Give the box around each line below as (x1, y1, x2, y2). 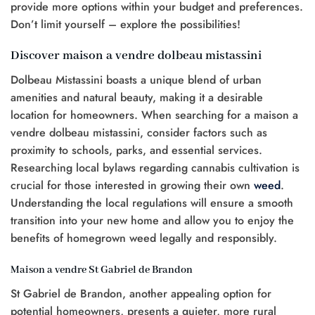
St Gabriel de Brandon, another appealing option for (11, 285, 271, 302)
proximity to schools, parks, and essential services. (11, 142, 262, 159)
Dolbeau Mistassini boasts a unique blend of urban (11, 72, 262, 89)
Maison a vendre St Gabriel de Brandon (11, 263, 193, 276)
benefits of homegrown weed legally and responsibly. (11, 230, 277, 247)
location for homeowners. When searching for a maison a (11, 107, 298, 124)
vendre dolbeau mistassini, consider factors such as (11, 124, 267, 141)
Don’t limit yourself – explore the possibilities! (11, 15, 240, 32)
